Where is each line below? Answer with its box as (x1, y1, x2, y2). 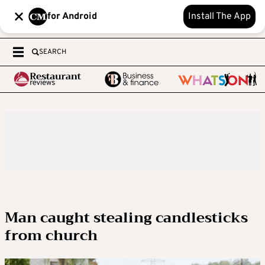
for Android (47, 11, 97, 22)
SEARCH (39, 47, 66, 57)
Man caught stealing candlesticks (5, 205, 248, 230)
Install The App (188, 11, 251, 22)
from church (5, 223, 98, 248)
